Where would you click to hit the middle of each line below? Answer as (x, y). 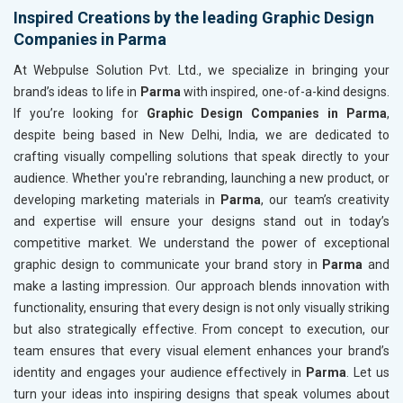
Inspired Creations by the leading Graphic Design (194, 18)
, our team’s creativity (326, 200)
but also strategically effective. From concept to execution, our (201, 330)
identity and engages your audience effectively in (160, 373)
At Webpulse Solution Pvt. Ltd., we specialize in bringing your (201, 71)
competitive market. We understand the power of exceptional (201, 243)
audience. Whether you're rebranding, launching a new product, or (201, 179)
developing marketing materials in (117, 200)
